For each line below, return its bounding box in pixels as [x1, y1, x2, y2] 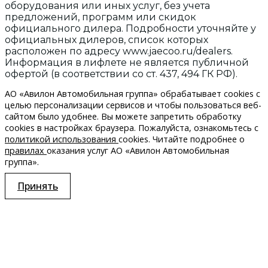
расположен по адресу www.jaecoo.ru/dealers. [5, 45, 233, 57]
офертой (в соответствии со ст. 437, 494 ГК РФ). [5, 68, 237, 80]
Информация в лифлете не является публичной [5, 56, 249, 68]
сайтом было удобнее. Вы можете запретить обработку [5, 111, 241, 123]
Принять [17, 179, 58, 193]
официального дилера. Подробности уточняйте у [5, 22, 256, 34]
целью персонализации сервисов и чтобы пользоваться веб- [5, 99, 261, 111]
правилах [5, 145, 44, 157]
